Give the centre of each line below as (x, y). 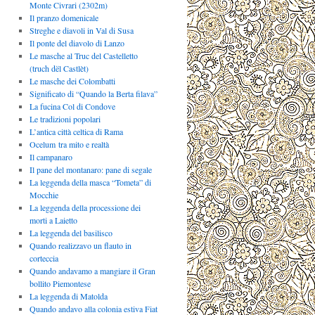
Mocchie (44, 195)
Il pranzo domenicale (64, 18)
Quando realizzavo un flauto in (80, 246)
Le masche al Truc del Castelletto (83, 56)
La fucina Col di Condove (72, 107)
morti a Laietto (53, 220)
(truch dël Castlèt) (59, 69)
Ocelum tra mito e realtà (69, 144)
